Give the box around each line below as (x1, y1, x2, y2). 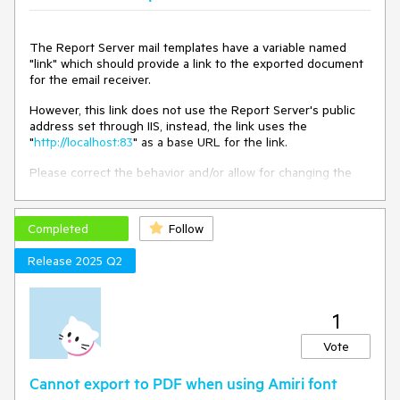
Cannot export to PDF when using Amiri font (29, 373, 337, 393)
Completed (28, 221, 88, 237)
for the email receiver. (29, 71, 151, 87)
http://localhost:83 (34, 134, 133, 150)
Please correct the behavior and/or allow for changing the (29, 164, 352, 180)
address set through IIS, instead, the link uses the (29, 118, 307, 134)
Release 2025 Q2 (28, 253, 122, 269)
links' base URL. (29, 180, 117, 196)
